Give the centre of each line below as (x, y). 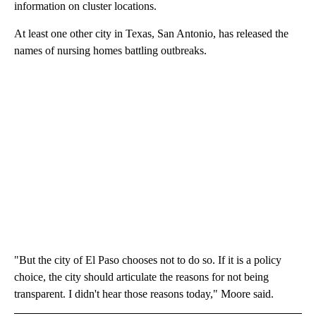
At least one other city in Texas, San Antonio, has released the (151, 33)
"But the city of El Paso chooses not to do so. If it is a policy (148, 260)
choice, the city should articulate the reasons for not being (141, 276)
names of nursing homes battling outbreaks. (110, 50)
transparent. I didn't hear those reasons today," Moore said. (144, 293)
